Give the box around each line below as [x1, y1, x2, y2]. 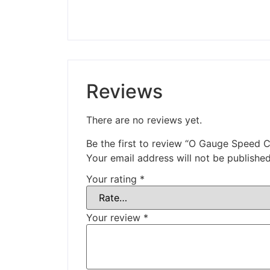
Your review [86, 212, 143, 224]
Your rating [86, 173, 140, 186]
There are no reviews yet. [86, 114, 202, 127]
